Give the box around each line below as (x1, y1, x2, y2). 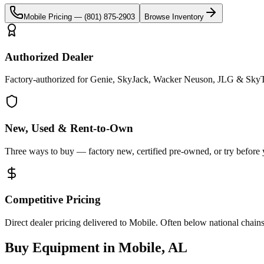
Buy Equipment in (5, 240, 118, 256)
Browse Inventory (144, 12, 204, 21)
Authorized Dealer (5, 50, 93, 63)
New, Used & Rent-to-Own (5, 121, 133, 134)
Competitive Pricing (5, 193, 101, 206)
